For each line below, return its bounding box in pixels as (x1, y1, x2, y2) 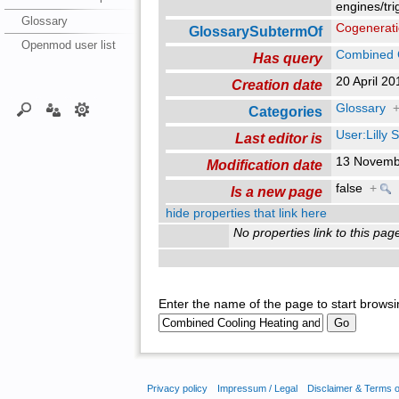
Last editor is (234, 129, 322, 146)
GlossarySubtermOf (188, 22, 322, 39)
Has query (252, 49, 322, 66)
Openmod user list (20, 37, 116, 52)
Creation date (231, 76, 322, 93)
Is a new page (230, 183, 322, 199)
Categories (248, 102, 322, 119)
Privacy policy (146, 383, 208, 395)
